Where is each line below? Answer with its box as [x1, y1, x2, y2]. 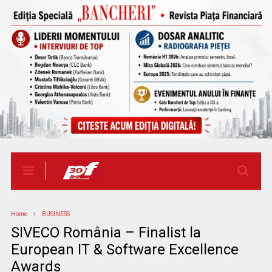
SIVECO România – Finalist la [10, 224, 201, 242]
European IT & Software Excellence [10, 241, 239, 259]
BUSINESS [41, 211, 70, 218]
